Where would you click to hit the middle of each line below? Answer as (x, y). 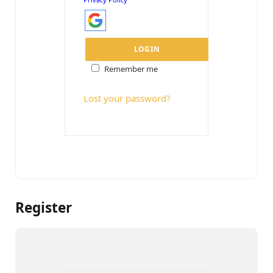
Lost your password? (127, 98)
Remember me (131, 69)
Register (44, 208)
